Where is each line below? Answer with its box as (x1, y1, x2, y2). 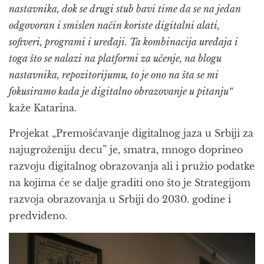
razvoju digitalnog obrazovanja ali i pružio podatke (9, 160, 255, 173)
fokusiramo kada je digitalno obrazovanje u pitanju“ (9, 85, 233, 98)
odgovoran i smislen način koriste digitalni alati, (9, 19, 220, 32)
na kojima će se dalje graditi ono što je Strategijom (9, 177, 250, 189)
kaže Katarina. (9, 102, 77, 114)
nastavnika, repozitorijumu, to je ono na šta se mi (9, 69, 219, 81)
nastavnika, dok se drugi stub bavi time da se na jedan (9, 3, 241, 15)
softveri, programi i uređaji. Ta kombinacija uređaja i (9, 36, 238, 48)
